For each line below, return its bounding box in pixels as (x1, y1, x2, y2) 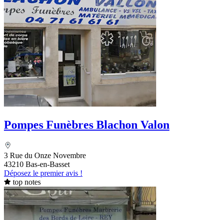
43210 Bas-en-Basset (4, 160, 70, 168)
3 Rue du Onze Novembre (4, 151, 86, 160)
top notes (12, 177, 41, 186)
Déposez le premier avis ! (4, 168, 82, 177)
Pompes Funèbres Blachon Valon (4, 118, 169, 131)
